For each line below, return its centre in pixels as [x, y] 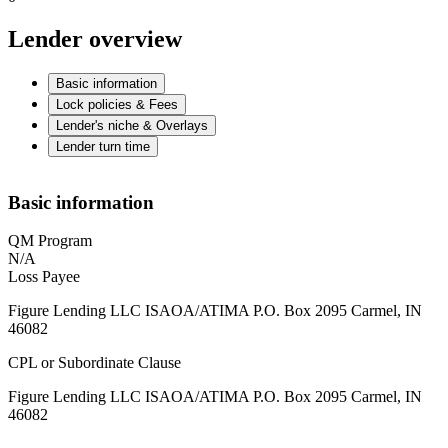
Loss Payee [44, 277]
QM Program [50, 241]
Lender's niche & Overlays [132, 126]
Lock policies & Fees [117, 105]
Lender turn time [103, 147]
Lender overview [95, 39]
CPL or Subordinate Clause [94, 363]
